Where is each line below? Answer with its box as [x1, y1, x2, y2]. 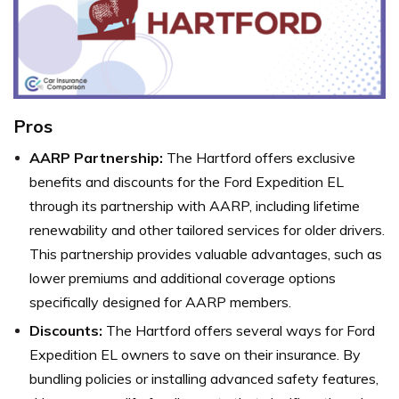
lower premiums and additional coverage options [29, 268, 336, 287]
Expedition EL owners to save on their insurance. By [29, 345, 361, 363]
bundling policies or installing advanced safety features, [29, 369, 379, 387]
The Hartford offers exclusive [163, 148, 355, 167]
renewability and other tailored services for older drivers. [29, 220, 385, 239]
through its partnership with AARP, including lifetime [29, 196, 360, 215]
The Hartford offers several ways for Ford [102, 321, 375, 339]
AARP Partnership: [29, 148, 163, 167]
